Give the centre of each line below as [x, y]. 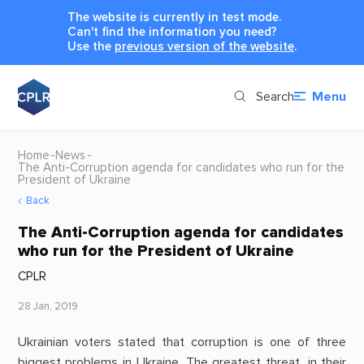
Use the [91, 46]
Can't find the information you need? [172, 32]
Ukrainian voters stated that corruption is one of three [182, 342]
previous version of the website [204, 46]
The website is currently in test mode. [174, 17]
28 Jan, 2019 [48, 307]
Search [275, 97]
